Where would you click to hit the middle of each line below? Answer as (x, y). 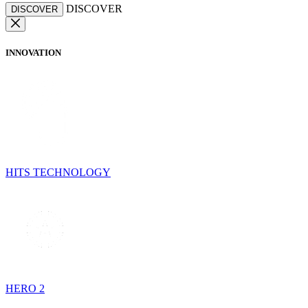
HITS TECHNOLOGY (58, 172)
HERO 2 (25, 288)
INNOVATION (33, 52)
